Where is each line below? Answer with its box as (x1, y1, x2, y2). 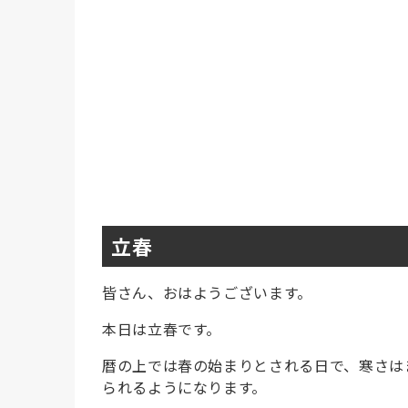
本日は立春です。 (102, 317, 222, 340)
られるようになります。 (102, 375, 268, 398)
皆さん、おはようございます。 (102, 280, 312, 303)
